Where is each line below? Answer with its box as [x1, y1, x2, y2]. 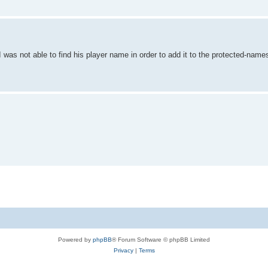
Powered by [58, 236, 93, 243]
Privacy [113, 246, 133, 254]
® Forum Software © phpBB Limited [112, 236, 210, 243]
